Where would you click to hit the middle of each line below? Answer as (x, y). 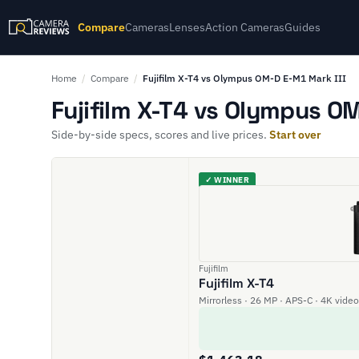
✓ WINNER (227, 180)
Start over (295, 135)
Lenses (188, 27)
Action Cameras (245, 27)
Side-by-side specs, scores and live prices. (160, 135)
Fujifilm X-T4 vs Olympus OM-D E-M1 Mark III (244, 78)
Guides (303, 27)
